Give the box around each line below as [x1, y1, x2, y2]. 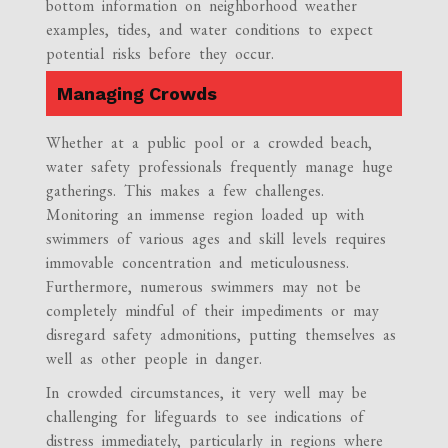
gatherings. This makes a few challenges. [46, 179, 325, 201]
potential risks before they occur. [46, 42, 275, 64]
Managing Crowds [57, 82, 218, 104]
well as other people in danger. [46, 347, 263, 369]
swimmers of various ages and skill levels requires [46, 227, 387, 249]
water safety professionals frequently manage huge [46, 155, 394, 177]
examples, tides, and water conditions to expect [46, 18, 374, 40]
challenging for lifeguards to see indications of [46, 405, 365, 427]
